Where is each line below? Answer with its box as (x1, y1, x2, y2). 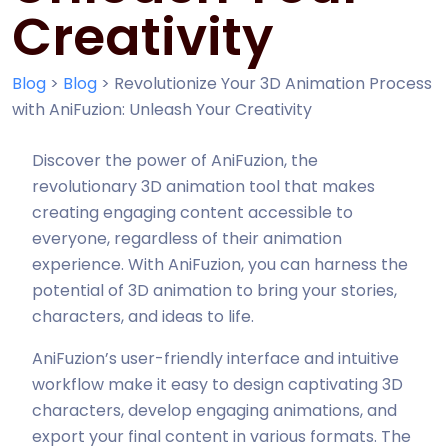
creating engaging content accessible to (32, 201, 353, 224)
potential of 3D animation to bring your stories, (32, 279, 397, 302)
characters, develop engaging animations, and (32, 399, 397, 422)
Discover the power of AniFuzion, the (32, 149, 318, 172)
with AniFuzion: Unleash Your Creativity (12, 98, 312, 121)
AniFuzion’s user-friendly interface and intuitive (32, 347, 399, 370)
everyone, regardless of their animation (32, 227, 342, 250)
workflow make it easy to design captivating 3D (32, 373, 403, 396)
